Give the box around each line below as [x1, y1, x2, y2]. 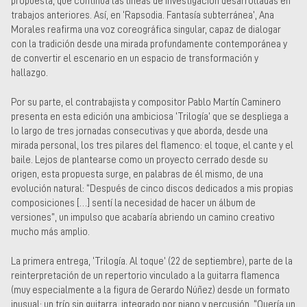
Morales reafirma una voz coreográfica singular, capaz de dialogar [11, 25, 281, 35]
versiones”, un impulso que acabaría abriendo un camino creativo [11, 212, 275, 222]
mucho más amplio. [11, 227, 90, 236]
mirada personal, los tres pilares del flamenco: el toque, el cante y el [11, 140, 293, 150]
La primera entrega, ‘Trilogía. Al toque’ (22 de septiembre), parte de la [11, 256, 293, 266]
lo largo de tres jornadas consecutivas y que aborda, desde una [11, 126, 268, 136]
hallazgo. [11, 68, 48, 78]
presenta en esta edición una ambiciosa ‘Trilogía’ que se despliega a [11, 112, 288, 121]
